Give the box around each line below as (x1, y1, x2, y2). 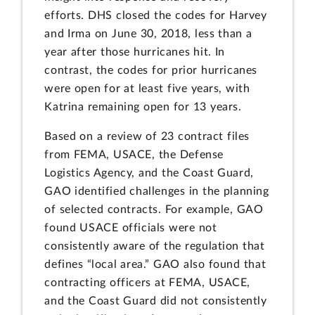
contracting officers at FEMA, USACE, (44, 276, 251, 288)
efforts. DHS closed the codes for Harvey (44, 10, 267, 22)
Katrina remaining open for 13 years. (44, 101, 242, 113)
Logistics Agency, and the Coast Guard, (44, 167, 254, 179)
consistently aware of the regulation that (44, 240, 265, 252)
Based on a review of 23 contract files (44, 130, 250, 142)
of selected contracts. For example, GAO (44, 203, 264, 215)
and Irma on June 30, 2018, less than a (44, 28, 252, 40)
